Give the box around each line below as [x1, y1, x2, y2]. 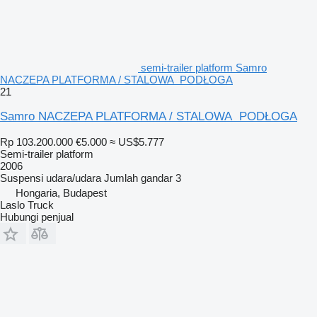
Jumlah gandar [104, 171, 173, 184]
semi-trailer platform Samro [141, 61, 267, 74]
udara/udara [46, 171, 101, 184]
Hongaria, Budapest [16, 186, 107, 199]
